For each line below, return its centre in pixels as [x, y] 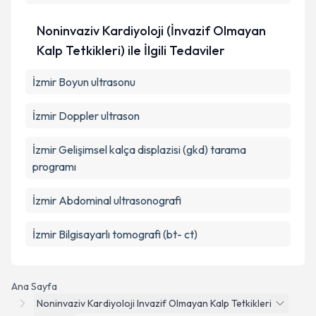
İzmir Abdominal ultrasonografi [107, 200]
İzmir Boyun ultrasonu [84, 82]
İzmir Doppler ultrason [86, 116]
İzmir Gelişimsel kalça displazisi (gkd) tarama [139, 150]
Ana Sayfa [34, 286]
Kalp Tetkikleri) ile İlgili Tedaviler [130, 50]
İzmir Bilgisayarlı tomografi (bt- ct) [115, 234]
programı [54, 166]
